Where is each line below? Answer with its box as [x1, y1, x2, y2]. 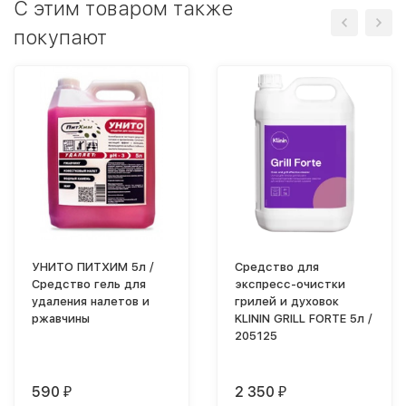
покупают [14, 25, 107, 49]
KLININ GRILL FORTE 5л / [235, 312, 372, 325]
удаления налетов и [32, 295, 150, 308]
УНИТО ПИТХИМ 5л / [32, 260, 154, 274]
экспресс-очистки [235, 277, 345, 291]
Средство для [235, 260, 319, 274]
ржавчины [32, 312, 90, 325]
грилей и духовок [235, 295, 339, 308]
